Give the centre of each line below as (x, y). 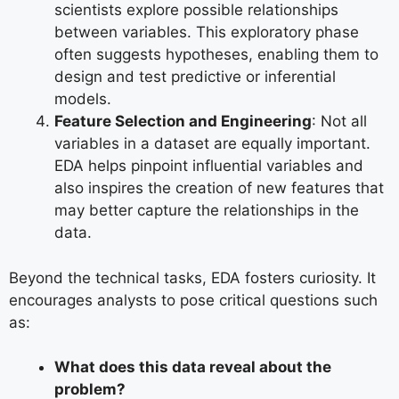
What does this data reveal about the (193, 367)
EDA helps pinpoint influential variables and (209, 166)
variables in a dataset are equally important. (212, 143)
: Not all (339, 121)
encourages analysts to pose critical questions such (193, 300)
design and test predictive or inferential (195, 77)
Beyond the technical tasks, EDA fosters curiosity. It (192, 277)
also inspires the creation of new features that (219, 188)
